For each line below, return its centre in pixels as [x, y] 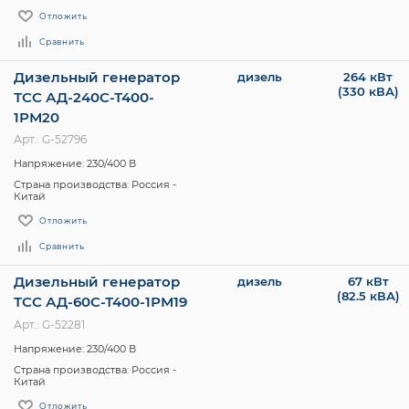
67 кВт [368, 282]
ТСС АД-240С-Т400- [84, 97]
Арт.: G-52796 [50, 140]
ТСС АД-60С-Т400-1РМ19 [100, 302]
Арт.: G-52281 [49, 324]
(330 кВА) [368, 91]
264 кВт [368, 76]
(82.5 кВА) [368, 296]
